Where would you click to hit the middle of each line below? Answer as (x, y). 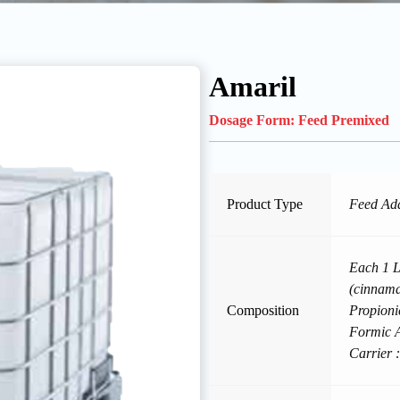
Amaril (253, 86)
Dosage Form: (254, 120)
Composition (263, 310)
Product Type (265, 204)
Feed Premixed (344, 120)
